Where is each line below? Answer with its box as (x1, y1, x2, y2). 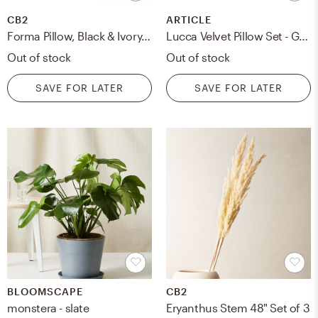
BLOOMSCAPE (7, 285, 83, 297)
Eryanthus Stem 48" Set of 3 (166, 300, 310, 314)
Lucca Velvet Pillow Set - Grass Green (299, 29, 309, 43)
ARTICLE (166, 13, 212, 26)
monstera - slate (7, 300, 89, 314)
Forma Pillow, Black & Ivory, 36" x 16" (141, 29, 151, 43)
